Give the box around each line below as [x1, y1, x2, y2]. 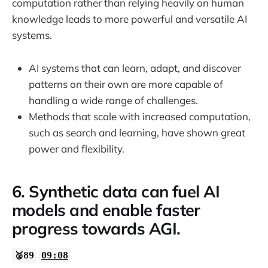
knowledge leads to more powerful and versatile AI [12, 13, 247, 26]
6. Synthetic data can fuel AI [12, 181, 220, 202]
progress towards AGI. [12, 218, 181, 239]
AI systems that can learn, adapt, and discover [29, 61, 241, 74]
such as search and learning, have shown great [29, 126, 245, 139]
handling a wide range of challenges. [29, 93, 198, 106]
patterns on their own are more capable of [29, 77, 223, 90]
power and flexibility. [29, 142, 124, 155]
